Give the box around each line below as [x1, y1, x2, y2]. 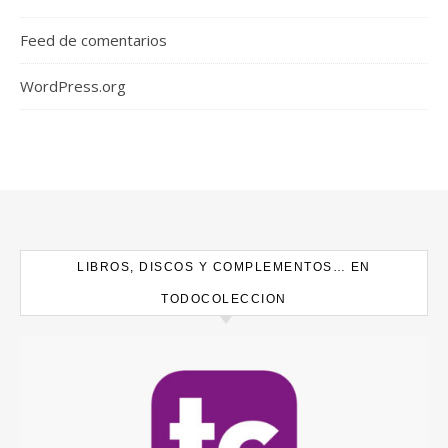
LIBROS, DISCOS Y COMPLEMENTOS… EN [77, 259, 371, 274]
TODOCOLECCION [161, 291, 287, 306]
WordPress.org [20, 75, 126, 96]
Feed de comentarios [20, 29, 167, 50]
